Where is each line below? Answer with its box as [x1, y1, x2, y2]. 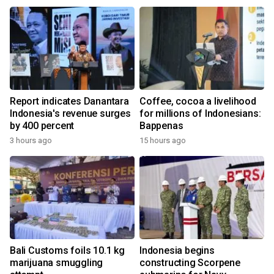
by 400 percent [10, 120, 75, 132]
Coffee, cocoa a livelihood [139, 95, 256, 108]
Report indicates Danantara [10, 95, 129, 108]
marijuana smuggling [10, 257, 103, 269]
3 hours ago [10, 136, 52, 146]
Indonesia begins [139, 245, 215, 257]
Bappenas [139, 120, 183, 132]
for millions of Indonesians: [139, 108, 261, 120]
